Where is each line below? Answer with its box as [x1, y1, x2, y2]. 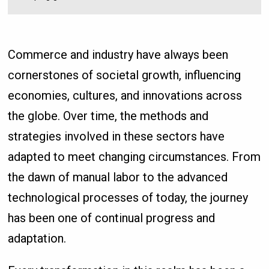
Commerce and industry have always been [8, 47, 229, 62]
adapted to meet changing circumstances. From [8, 150, 261, 164]
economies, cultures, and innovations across [8, 88, 243, 103]
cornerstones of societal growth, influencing [8, 68, 241, 82]
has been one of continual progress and [8, 211, 216, 225]
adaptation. [8, 231, 67, 246]
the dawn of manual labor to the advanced [8, 170, 228, 184]
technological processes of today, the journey [8, 190, 249, 205]
